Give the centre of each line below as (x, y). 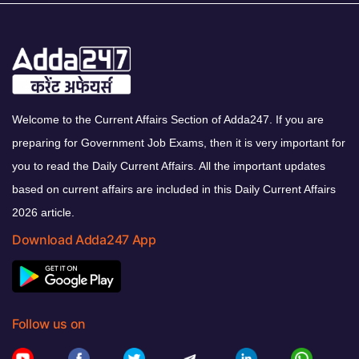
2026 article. (43, 213)
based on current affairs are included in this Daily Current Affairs (174, 190)
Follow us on (49, 324)
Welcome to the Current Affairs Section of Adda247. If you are (168, 120)
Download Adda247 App (84, 240)
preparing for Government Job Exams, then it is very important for (179, 143)
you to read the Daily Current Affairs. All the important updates (169, 166)
